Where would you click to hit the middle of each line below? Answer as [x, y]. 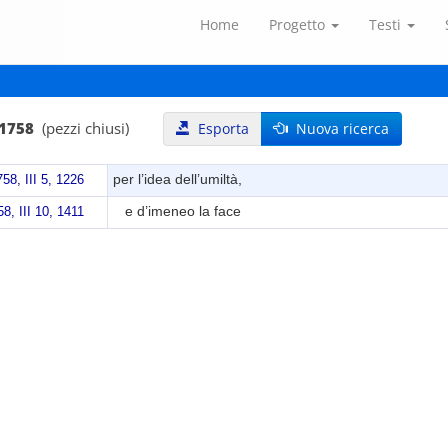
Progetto [299, 24]
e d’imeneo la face [177, 212]
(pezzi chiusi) [83, 128]
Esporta [219, 129]
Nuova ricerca [338, 129]
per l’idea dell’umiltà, [178, 180]
